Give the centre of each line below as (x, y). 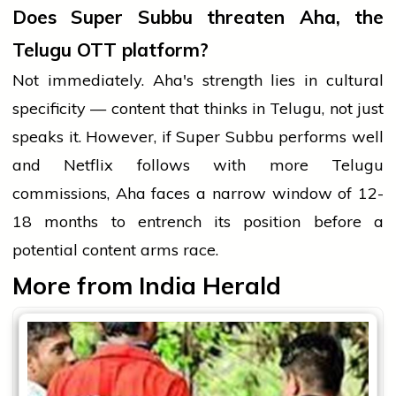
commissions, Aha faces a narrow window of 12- (198, 194)
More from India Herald (147, 286)
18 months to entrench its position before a (198, 222)
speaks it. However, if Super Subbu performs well (198, 137)
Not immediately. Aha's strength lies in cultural (198, 80)
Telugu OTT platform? (110, 50)
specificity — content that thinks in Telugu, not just (198, 109)
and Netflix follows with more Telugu (198, 165)
